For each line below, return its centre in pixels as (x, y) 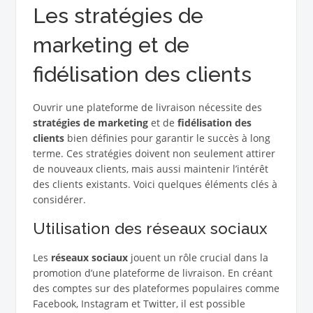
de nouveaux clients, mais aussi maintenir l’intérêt (150, 169)
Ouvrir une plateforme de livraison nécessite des (147, 108)
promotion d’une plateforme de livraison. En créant (152, 273)
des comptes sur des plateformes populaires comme (156, 289)
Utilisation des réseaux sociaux (150, 229)
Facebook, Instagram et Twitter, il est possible (139, 304)
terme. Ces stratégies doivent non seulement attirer (154, 154)
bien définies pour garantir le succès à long (167, 138)
